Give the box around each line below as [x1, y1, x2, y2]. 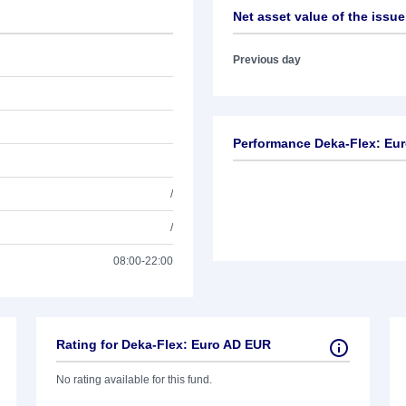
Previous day [233, 53, 301, 66]
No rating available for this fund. [56, 373, 212, 386]
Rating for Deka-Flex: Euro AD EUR [56, 337, 271, 352]
